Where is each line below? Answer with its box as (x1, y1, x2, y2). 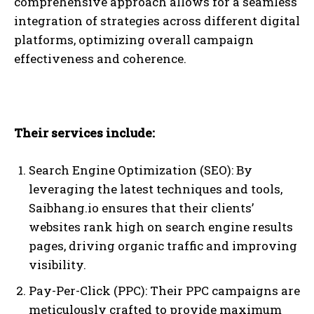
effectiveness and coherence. (14, 50, 186, 67)
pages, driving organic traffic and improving (29, 238, 297, 254)
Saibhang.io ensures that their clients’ (29, 200, 254, 217)
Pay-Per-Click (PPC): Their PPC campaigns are (29, 282, 300, 299)
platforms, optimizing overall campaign (14, 32, 254, 48)
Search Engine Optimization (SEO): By (29, 162, 252, 179)
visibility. (29, 257, 86, 273)
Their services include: (14, 125, 155, 142)
